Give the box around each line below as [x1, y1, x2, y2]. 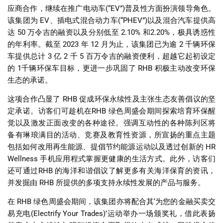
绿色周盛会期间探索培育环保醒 [108, 106, 216, 115]
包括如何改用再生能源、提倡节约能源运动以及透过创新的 [7, 142, 206, 151]
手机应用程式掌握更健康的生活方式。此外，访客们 [40, 154, 216, 163]
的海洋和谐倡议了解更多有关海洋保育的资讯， [55, 166, 216, 175]
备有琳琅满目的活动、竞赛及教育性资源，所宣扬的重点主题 [7, 130, 216, 139]
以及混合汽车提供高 [147, 15, 216, 25]
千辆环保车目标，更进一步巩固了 [21, 63, 138, 73]
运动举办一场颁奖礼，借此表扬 [107, 209, 216, 219]
